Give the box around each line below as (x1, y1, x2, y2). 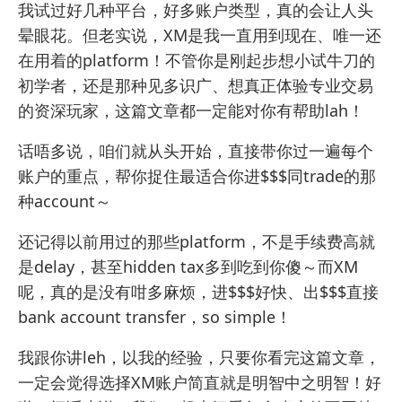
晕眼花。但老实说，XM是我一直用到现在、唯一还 (18, 24, 381, 47)
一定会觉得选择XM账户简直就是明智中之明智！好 (18, 371, 381, 394)
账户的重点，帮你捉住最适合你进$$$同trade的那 (18, 165, 376, 188)
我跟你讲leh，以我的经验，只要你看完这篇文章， (18, 346, 380, 369)
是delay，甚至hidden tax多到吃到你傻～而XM (18, 256, 358, 278)
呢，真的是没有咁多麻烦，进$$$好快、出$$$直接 (18, 281, 379, 303)
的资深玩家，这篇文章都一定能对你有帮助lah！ (18, 100, 364, 122)
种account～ (18, 190, 111, 213)
